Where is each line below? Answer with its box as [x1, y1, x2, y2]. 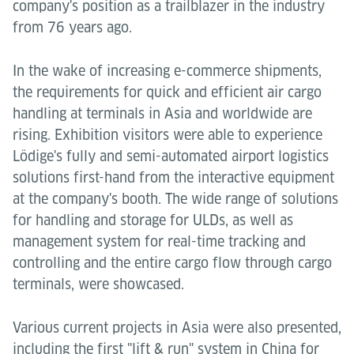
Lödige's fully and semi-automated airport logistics [13, 148, 329, 164]
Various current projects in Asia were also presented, [13, 319, 341, 336]
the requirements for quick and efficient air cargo [13, 84, 322, 100]
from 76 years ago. [13, 19, 132, 36]
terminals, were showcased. [13, 276, 184, 292]
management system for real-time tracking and [13, 233, 306, 250]
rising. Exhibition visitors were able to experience [13, 126, 322, 143]
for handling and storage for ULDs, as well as [13, 212, 293, 228]
